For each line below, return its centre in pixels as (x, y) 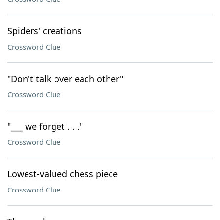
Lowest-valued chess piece (63, 174)
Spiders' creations (44, 31)
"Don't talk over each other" (65, 79)
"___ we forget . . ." (45, 126)
